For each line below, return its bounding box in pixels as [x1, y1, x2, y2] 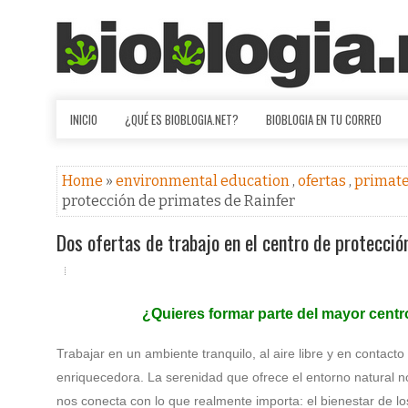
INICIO [70, 110, 97, 128]
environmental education [116, 172, 292, 189]
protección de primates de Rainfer [62, 192, 295, 209]
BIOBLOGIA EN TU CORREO [266, 110, 382, 128]
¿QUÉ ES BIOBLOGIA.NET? [125, 110, 239, 128]
